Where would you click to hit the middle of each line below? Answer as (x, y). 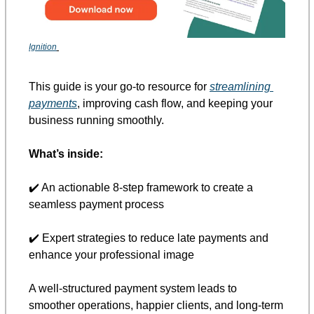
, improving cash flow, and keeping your (175, 103)
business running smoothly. (98, 120)
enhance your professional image (113, 254)
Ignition (43, 47)
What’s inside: (66, 153)
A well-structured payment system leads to (133, 288)
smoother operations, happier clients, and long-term (156, 305)
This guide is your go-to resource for (119, 86)
